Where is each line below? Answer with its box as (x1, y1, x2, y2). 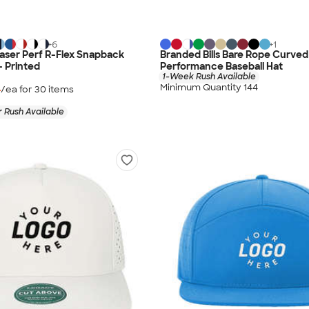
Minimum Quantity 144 (160, 81, 258, 94)
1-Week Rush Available (162, 70, 256, 82)
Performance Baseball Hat (160, 59, 283, 72)
